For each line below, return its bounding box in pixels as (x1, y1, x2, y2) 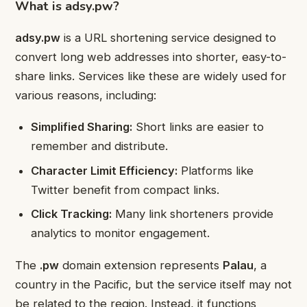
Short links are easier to (132, 120, 265, 134)
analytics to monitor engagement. (31, 226, 210, 241)
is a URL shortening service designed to (60, 30, 276, 45)
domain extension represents (59, 258, 223, 272)
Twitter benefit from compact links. (31, 182, 220, 197)
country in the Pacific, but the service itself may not (15, 277, 292, 291)
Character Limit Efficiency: (31, 163, 178, 177)
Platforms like (177, 163, 254, 177)
